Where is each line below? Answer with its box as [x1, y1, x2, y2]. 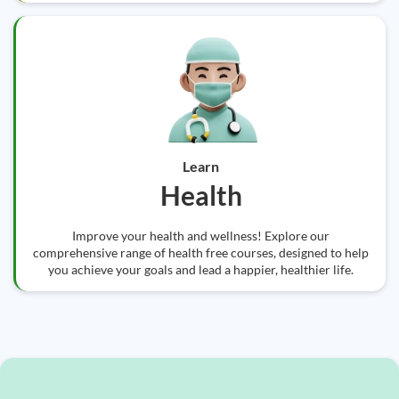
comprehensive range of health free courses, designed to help [33, 245, 369, 260]
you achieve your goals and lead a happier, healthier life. [48, 262, 354, 277]
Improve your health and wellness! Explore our [72, 228, 330, 243]
